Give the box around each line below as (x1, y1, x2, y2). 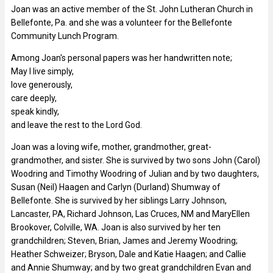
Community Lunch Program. (11, 30, 119, 41)
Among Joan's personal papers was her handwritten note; (11, 52, 232, 63)
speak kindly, (11, 106, 59, 116)
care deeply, (11, 93, 57, 103)
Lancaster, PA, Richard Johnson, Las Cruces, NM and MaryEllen (11, 208, 250, 219)
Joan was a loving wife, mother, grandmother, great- (11, 141, 211, 152)
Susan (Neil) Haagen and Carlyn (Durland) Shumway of (11, 182, 221, 192)
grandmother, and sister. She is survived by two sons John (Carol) (11, 155, 260, 165)
